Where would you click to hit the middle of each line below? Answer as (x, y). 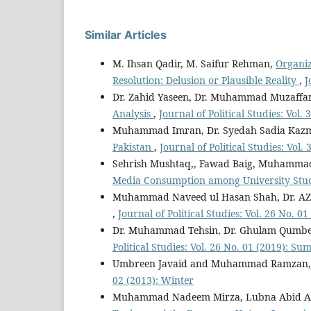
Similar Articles (126, 34)
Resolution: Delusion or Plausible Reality (206, 80)
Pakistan (133, 146)
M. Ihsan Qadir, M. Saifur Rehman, (194, 63)
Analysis (133, 113)
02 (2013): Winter (153, 280)
